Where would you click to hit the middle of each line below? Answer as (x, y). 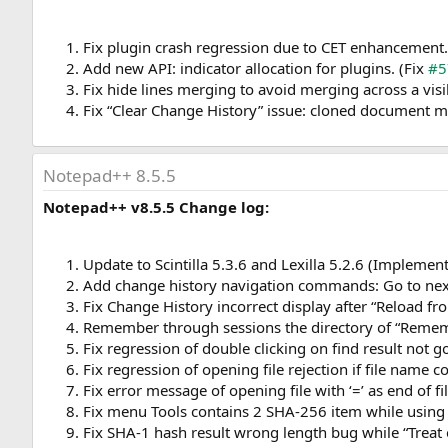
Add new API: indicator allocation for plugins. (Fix (255, 68)
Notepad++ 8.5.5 (109, 176)
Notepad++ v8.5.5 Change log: (156, 207)
